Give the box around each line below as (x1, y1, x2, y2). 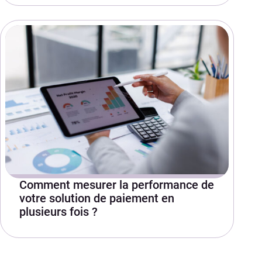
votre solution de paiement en (19, 191, 174, 205)
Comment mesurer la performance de (19, 177, 214, 192)
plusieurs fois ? (19, 204, 98, 219)
